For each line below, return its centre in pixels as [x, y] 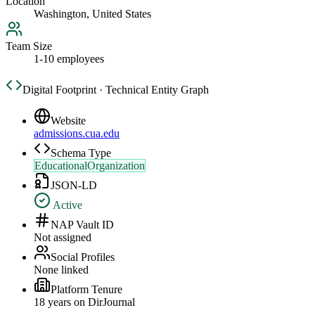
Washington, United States [92, 14]
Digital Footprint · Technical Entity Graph [116, 90]
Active [66, 205]
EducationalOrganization [90, 166]
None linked [61, 270]
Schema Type [81, 153]
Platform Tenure [86, 290]
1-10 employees [69, 59]
